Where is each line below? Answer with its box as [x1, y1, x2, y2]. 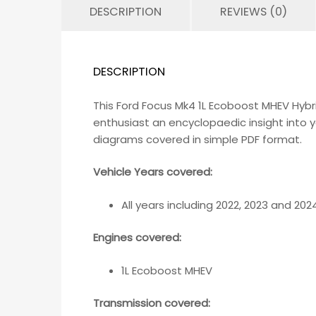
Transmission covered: [93, 296, 210, 311]
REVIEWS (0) [220, 3, 287, 20]
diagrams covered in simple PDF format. [93, 131, 302, 147]
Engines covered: [93, 230, 181, 245]
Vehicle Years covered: [93, 164, 212, 180]
